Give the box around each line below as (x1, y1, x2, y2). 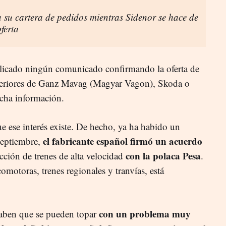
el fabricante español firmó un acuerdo (40, 134, 202, 148)
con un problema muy (96, 206, 191, 220)
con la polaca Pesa (126, 148, 201, 162)
